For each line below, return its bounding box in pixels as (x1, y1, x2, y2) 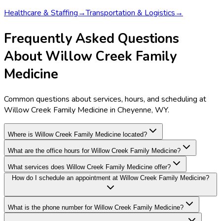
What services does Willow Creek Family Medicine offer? (8, 163, 171, 171)
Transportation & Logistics (86, 7, 175, 19)
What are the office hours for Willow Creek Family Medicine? (8, 147, 181, 155)
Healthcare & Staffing (4, 7, 78, 19)
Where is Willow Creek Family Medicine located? (8, 131, 147, 139)
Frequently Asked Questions (4, 29, 179, 47)
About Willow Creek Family (4, 47, 177, 65)
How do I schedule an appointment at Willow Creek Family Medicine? (12, 174, 209, 182)
